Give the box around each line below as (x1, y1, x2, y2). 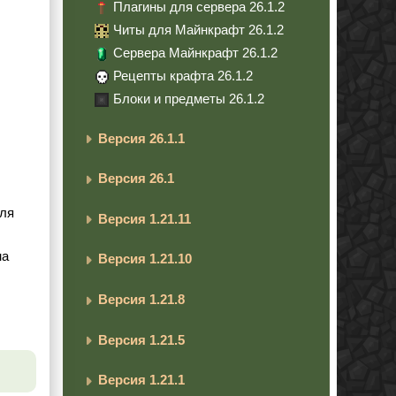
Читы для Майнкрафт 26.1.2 (113, 21, 284, 37)
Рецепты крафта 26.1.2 (113, 67, 253, 83)
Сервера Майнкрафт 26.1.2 (113, 44, 278, 60)
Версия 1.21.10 (98, 251, 192, 267)
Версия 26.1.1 (98, 130, 185, 146)
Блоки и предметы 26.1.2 (113, 90, 264, 106)
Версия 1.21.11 (98, 210, 191, 226)
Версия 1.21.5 (98, 331, 185, 347)
